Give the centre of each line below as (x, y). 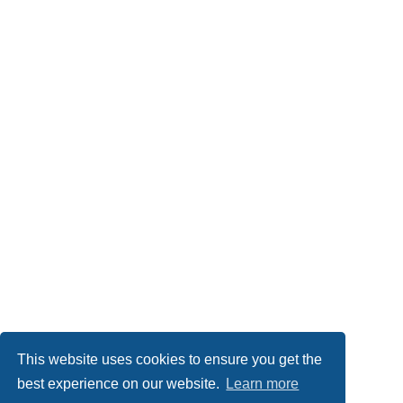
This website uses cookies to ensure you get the (170, 359)
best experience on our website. (121, 384)
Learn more (263, 384)
